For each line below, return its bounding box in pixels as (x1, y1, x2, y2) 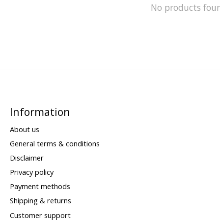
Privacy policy (9, 167, 54, 177)
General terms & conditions (9, 138, 100, 148)
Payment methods (9, 181, 70, 192)
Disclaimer (9, 153, 44, 163)
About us (9, 124, 39, 134)
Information (9, 104, 70, 119)
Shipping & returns (9, 195, 71, 206)
